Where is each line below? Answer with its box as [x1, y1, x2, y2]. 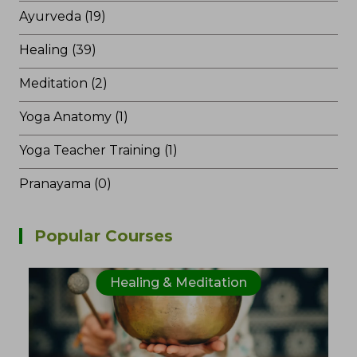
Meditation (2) [19, 76, 108, 92]
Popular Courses [34, 226, 173, 246]
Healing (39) [19, 42, 96, 58]
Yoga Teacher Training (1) [19, 143, 178, 159]
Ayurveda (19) [19, 9, 106, 25]
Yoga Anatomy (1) [19, 109, 128, 125]
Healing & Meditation [109, 275, 247, 291]
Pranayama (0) [19, 176, 112, 192]
